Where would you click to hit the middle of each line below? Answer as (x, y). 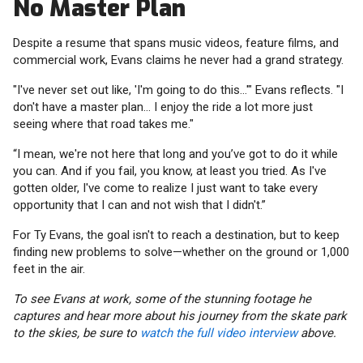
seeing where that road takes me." (103, 124)
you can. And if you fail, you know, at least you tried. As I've (170, 171)
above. (317, 333)
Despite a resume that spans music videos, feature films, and (176, 43)
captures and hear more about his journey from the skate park (180, 316)
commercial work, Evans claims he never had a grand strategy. (178, 60)
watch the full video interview (219, 333)
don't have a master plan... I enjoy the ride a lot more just (163, 107)
